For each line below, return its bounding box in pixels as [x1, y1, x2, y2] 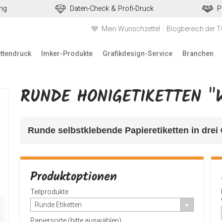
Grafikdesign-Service [102, 50, 172, 57]
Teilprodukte [30, 188, 68, 196]
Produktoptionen [30, 167, 117, 187]
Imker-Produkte [41, 50, 93, 57]
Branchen [182, 50, 214, 57]
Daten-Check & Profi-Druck [70, 4, 154, 13]
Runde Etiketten [34, 201, 82, 209]
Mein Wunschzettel [102, 25, 160, 33]
